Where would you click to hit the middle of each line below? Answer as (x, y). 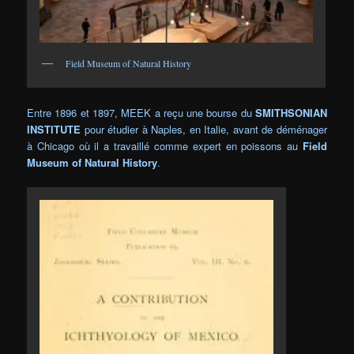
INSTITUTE (54, 130)
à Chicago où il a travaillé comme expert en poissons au (165, 146)
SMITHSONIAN (291, 113)
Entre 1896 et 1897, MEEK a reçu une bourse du (141, 113)
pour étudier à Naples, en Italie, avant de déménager (204, 130)
